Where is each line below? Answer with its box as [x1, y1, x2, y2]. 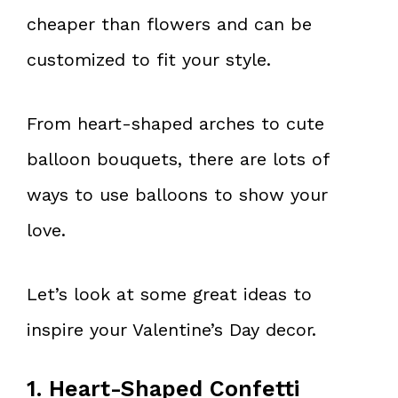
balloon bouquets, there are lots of [27, 147, 329, 170]
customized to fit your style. [27, 48, 271, 70]
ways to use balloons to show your [27, 183, 328, 205]
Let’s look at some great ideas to [27, 283, 312, 305]
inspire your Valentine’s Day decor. [27, 318, 316, 340]
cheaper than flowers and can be [27, 12, 312, 35]
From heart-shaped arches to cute [27, 112, 324, 134]
